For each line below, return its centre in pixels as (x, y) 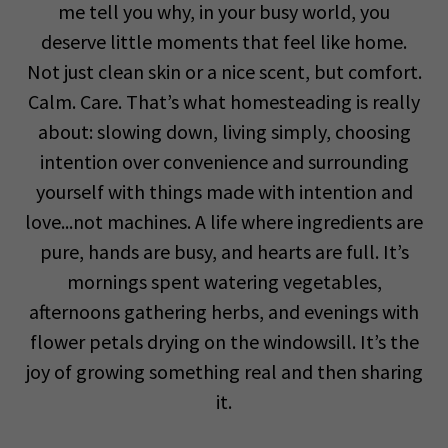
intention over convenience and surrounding (224, 161)
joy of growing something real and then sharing (224, 371)
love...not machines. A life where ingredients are (224, 221)
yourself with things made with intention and (224, 191)
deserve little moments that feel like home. (224, 41)
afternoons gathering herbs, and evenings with (224, 311)
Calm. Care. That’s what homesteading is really (224, 101)
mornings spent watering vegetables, (224, 281)
